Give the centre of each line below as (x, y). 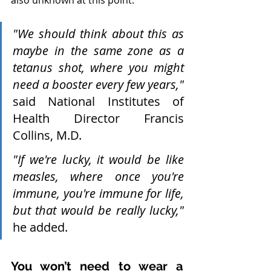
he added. (40, 227)
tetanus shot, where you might (98, 67)
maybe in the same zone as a (98, 51)
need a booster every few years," (98, 84)
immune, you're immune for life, (98, 193)
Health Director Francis (98, 118)
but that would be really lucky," (98, 210)
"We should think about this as (98, 34)
